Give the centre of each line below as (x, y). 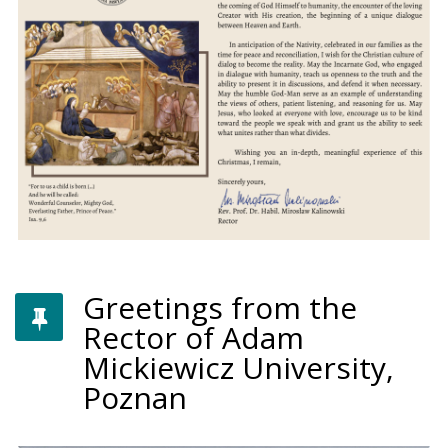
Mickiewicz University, (238, 367)
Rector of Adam (193, 337)
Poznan (135, 397)
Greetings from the (220, 307)
